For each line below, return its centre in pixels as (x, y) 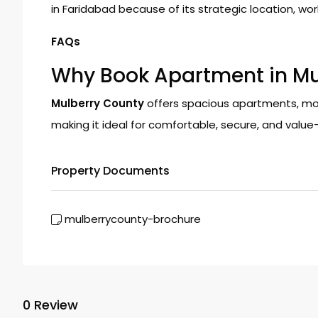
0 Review (50, 305)
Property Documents (110, 171)
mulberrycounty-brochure (133, 219)
